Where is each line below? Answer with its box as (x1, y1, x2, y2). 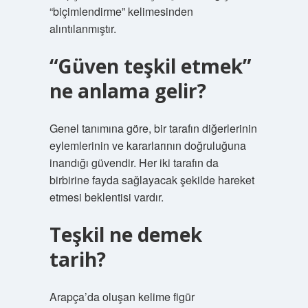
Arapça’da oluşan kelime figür (49, 289, 195, 305)
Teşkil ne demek (49, 221, 202, 247)
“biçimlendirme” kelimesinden (49, 3, 193, 19)
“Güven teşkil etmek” (49, 53, 251, 79)
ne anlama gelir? (49, 78, 206, 104)
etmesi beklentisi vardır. (49, 189, 164, 205)
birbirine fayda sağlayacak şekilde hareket (49, 172, 254, 188)
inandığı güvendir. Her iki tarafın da (49, 155, 219, 170)
